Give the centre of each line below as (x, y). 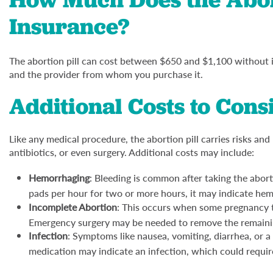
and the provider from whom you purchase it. (106, 74)
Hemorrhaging (59, 178)
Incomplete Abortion (73, 207)
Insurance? (69, 27)
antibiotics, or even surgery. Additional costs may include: (132, 152)
